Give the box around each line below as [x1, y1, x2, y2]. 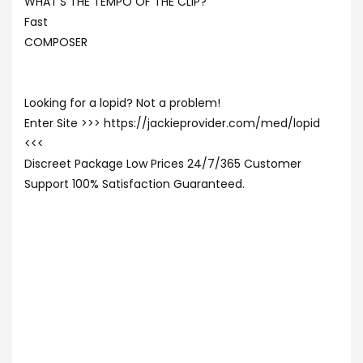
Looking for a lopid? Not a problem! [24, 95, 220, 111]
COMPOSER [24, 34, 88, 50]
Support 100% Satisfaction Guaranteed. [24, 176, 245, 192]
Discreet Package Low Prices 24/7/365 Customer [24, 156, 301, 172]
